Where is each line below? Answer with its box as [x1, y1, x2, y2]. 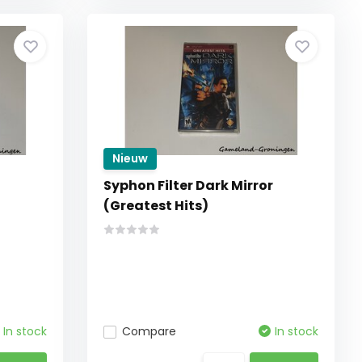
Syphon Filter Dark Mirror [103, 176, 274, 195]
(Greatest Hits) [103, 196, 209, 215]
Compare [122, 323, 177, 339]
